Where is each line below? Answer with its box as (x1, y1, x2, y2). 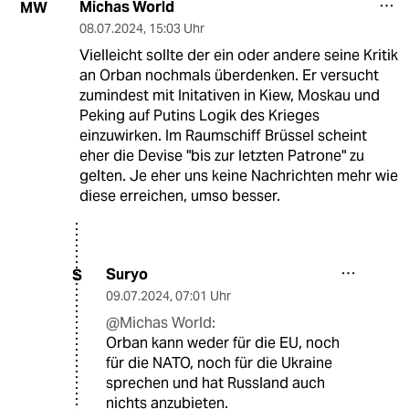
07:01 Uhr (175, 288, 231, 305)
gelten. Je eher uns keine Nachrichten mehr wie (79, 166, 398, 186)
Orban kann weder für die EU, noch (106, 333, 340, 353)
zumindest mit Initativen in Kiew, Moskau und (79, 86, 380, 106)
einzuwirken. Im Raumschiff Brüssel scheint (79, 126, 367, 146)
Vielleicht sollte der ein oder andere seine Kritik (79, 46, 398, 66)
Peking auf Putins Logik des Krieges (79, 106, 320, 126)
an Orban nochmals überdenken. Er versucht (79, 66, 379, 86)
